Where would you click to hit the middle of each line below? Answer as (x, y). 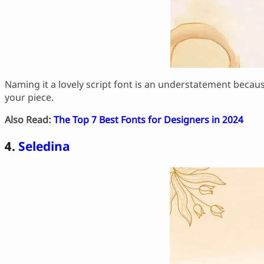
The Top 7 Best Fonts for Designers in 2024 (148, 119)
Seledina (44, 146)
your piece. (29, 97)
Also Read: (28, 119)
